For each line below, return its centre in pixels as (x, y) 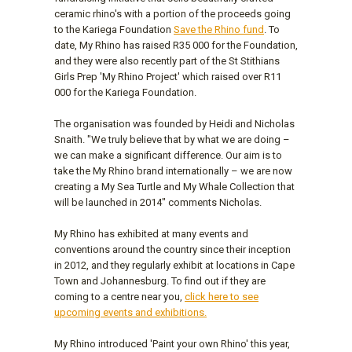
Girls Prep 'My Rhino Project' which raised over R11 (168, 76)
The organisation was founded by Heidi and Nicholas (174, 123)
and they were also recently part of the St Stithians (167, 60)
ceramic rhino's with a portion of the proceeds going (172, 13)
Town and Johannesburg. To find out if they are (160, 280)
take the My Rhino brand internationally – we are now (173, 170)
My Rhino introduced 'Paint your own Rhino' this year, (172, 343)
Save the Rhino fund (219, 29)
